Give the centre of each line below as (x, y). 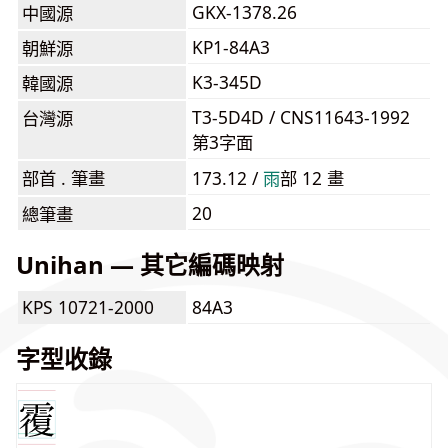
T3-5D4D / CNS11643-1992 (301, 117)
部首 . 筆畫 (63, 178)
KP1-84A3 (231, 47)
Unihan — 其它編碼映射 (150, 264)
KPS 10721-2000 (88, 307)
